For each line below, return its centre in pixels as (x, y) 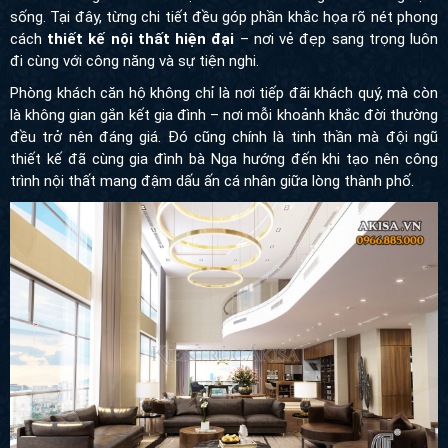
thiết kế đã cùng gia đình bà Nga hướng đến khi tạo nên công (224, 158)
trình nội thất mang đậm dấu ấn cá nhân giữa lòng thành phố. (212, 180)
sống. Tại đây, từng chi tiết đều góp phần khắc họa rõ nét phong (224, 16)
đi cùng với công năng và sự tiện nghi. (134, 60)
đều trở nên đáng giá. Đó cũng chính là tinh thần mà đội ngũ (224, 136)
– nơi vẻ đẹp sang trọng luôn (336, 38)
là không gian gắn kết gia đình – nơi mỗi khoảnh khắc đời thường (224, 114)
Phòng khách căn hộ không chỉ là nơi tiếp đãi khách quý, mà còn (224, 92)
